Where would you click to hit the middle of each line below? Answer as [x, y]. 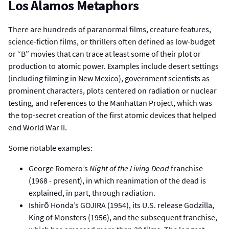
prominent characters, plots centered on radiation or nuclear [112, 90]
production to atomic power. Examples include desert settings [113, 66]
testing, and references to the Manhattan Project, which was [110, 102]
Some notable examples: [50, 147]
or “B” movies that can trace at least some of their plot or [105, 53]
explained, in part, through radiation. [92, 192]
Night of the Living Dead [129, 168]
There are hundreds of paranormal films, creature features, [110, 29]
